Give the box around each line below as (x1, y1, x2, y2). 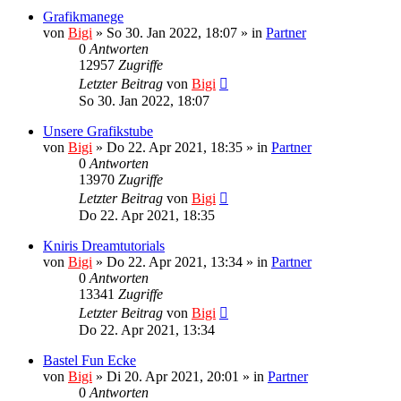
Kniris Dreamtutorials (43, 237, 165, 253)
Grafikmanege (43, 8, 124, 24)
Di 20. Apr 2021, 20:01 (107, 368, 239, 384)
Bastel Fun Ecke (43, 352, 136, 368)
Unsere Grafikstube (43, 123, 153, 139)
